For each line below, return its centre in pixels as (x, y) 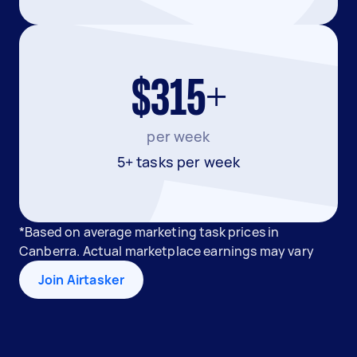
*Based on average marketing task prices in (149, 232)
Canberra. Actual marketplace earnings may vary (167, 251)
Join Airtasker (82, 280)
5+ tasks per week (178, 162)
